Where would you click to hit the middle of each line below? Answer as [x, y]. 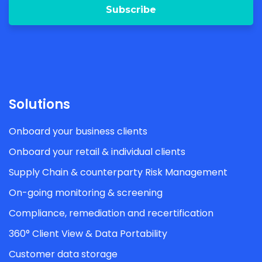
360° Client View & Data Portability [88, 234]
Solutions [39, 105]
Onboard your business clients [78, 132]
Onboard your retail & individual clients [97, 152]
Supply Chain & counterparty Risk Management [118, 173]
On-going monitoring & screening [86, 193]
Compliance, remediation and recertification [111, 213]
